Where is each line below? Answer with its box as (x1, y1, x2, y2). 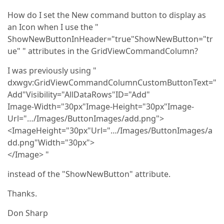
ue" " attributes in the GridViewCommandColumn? (7, 45, 198, 56)
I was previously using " (7, 65, 96, 76)
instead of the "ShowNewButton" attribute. (7, 168, 170, 179)
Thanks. (7, 188, 37, 199)
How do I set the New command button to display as (7, 9, 206, 20)
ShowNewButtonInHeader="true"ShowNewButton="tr (7, 33, 213, 44)
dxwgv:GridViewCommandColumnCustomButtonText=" (7, 77, 216, 88)
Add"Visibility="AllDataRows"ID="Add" (7, 89, 150, 100)
